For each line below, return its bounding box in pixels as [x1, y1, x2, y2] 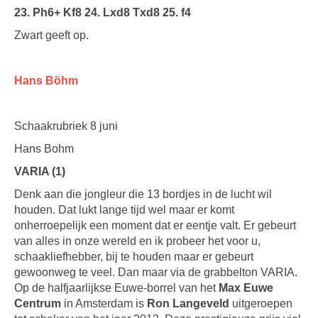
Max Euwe [219, 282, 273, 294]
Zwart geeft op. [14, 29, 89, 41]
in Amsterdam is [61, 297, 147, 309]
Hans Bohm [14, 143, 74, 155]
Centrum [14, 297, 61, 309]
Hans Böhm [14, 75, 78, 87]
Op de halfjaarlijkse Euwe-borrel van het [14, 282, 219, 294]
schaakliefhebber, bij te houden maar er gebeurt [14, 251, 253, 263]
